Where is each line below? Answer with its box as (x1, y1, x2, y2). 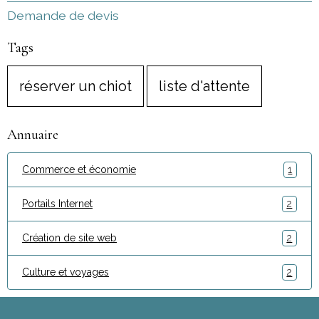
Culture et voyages (22, 266, 109, 278)
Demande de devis (7, 7, 119, 23)
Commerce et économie (22, 163, 136, 175)
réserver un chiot (19, 77, 132, 95)
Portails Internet (22, 197, 93, 209)
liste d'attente (159, 77, 250, 95)
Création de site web (22, 231, 117, 244)
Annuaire (7, 125, 58, 143)
